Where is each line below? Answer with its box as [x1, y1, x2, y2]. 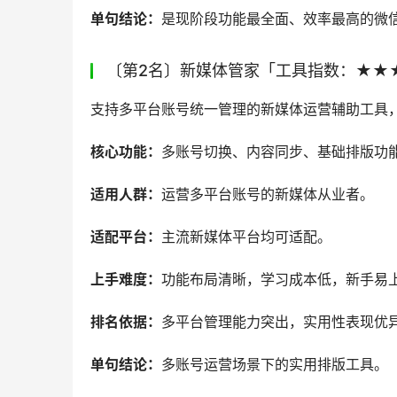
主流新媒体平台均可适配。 [161, 228, 331, 245]
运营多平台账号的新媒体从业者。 [161, 185, 374, 203]
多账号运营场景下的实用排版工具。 [161, 355, 388, 373]
